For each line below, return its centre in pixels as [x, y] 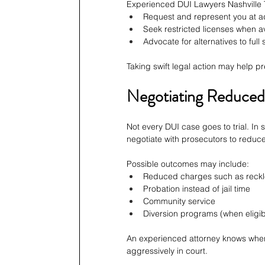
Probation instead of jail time [197, 189]
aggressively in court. [167, 251]
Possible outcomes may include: [188, 164]
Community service [179, 201]
